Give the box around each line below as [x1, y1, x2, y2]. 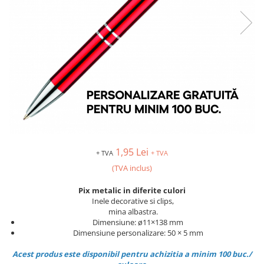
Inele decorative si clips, [90, 196, 174, 207]
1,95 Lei [115, 146, 151, 159]
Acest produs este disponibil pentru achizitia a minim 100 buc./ [12, 249, 252, 260]
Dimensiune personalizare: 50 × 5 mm [72, 227, 203, 239]
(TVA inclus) [112, 163, 152, 174]
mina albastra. [106, 206, 158, 217]
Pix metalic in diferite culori [78, 185, 186, 196]
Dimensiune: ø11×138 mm [93, 217, 183, 228]
